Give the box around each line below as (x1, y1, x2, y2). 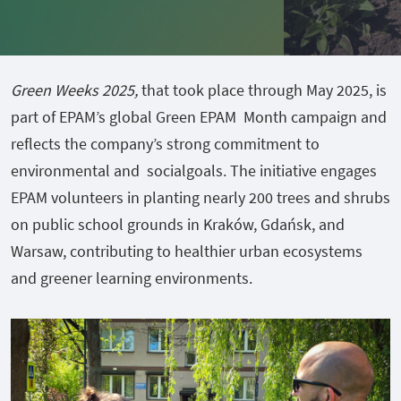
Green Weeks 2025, (11, 80, 138, 100)
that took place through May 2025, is (138, 80, 387, 100)
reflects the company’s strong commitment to (11, 133, 320, 154)
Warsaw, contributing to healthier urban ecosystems (11, 241, 363, 261)
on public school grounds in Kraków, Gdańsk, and (11, 214, 345, 235)
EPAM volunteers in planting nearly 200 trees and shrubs (11, 187, 390, 208)
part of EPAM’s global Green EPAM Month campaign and (11, 107, 387, 127)
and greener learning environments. (11, 268, 252, 288)
